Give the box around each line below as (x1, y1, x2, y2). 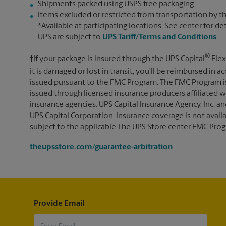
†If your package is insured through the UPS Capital (30, 54, 205, 63)
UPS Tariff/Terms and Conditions (102, 33, 216, 41)
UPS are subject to (38, 33, 102, 41)
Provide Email (33, 200, 84, 208)
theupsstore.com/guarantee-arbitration (30, 143, 173, 152)
